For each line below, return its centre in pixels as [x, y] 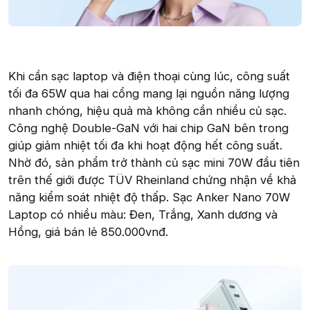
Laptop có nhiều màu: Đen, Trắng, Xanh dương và [143, 215]
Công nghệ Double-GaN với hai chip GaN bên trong [148, 128]
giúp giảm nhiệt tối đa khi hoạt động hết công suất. [145, 146]
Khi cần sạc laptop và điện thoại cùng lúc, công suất [149, 76]
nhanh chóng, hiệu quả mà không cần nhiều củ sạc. [147, 111]
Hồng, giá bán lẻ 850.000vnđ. [88, 232]
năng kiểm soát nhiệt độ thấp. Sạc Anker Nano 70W [149, 198]
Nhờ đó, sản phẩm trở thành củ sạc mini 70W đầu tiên [154, 163]
